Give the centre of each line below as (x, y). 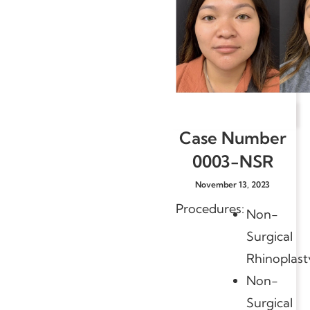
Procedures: (210, 208)
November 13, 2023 (232, 184)
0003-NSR (232, 161)
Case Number (232, 137)
